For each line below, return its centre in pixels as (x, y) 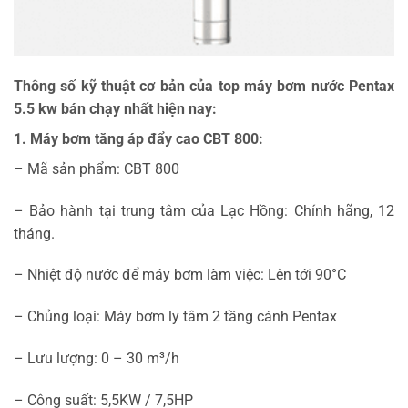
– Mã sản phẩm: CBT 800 (97, 168)
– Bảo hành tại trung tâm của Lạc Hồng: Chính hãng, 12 (204, 210)
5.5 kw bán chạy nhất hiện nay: (117, 108)
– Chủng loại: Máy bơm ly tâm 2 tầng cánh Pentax (175, 317)
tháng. (34, 233)
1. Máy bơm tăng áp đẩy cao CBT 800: (138, 138)
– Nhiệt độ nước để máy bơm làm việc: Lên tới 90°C (180, 275)
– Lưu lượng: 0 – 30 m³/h (97, 358)
